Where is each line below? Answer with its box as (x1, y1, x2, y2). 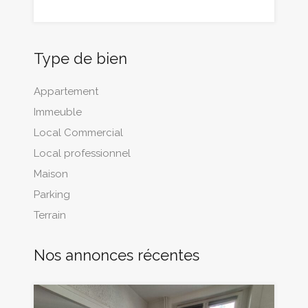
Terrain (34, 209, 66, 222)
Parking (34, 188, 70, 201)
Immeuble (34, 106, 82, 119)
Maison (34, 168, 68, 181)
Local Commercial (34, 126, 123, 140)
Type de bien (34, 49, 127, 68)
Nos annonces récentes (34, 246, 199, 265)
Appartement (34, 85, 98, 98)
